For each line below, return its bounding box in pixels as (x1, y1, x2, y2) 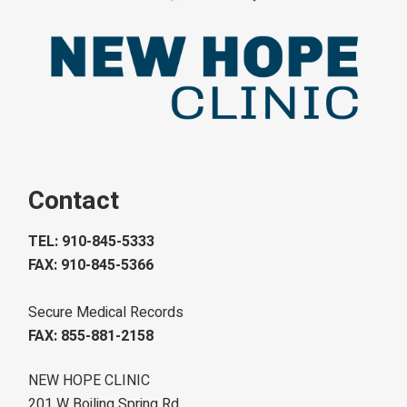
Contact (28, 183, 120, 221)
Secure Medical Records (28, 302, 184, 324)
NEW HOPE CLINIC (28, 370, 151, 392)
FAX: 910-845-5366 (28, 254, 154, 277)
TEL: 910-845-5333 (28, 231, 155, 253)
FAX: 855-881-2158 (28, 325, 154, 348)
